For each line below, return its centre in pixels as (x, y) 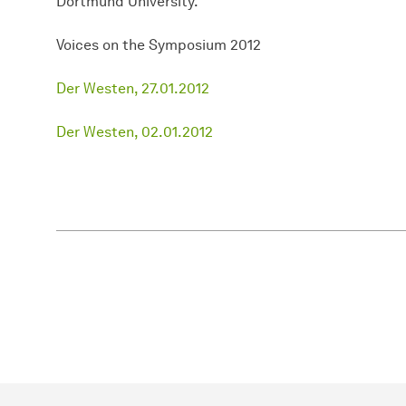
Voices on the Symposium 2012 (159, 44)
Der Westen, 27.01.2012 (133, 88)
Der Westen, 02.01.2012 (135, 131)
